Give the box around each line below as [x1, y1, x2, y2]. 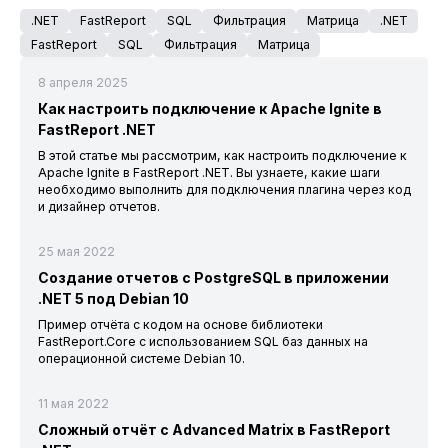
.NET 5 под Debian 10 [37, 290, 189, 307]
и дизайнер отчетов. [37, 199, 160, 214]
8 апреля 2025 [37, 75, 128, 90]
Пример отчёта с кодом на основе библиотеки [37, 317, 323, 332]
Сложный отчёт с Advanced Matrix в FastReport [37, 421, 390, 438]
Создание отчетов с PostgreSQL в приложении [37, 269, 389, 286]
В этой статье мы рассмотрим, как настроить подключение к [37, 148, 407, 163]
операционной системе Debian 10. [37, 351, 245, 366]
